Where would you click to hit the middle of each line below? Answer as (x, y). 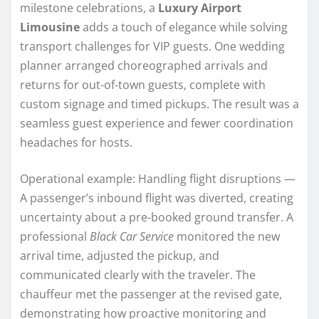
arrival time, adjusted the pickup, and (120, 255)
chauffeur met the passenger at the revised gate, (151, 294)
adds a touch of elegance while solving (184, 27)
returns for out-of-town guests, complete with (143, 84)
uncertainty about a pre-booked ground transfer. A (157, 217)
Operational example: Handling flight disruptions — (158, 178)
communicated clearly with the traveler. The (138, 274)
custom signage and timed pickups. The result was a (159, 104)
